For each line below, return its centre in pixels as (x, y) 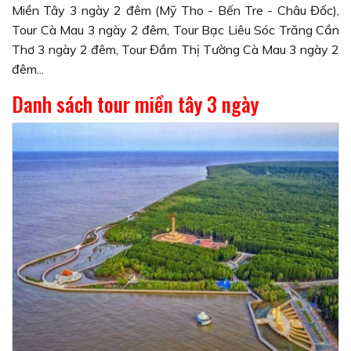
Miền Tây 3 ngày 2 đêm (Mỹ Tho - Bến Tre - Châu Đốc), (175, 10)
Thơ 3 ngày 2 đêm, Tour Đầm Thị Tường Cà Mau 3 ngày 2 (175, 49)
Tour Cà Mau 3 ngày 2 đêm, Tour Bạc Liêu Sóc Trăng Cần (175, 30)
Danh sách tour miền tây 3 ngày (135, 104)
